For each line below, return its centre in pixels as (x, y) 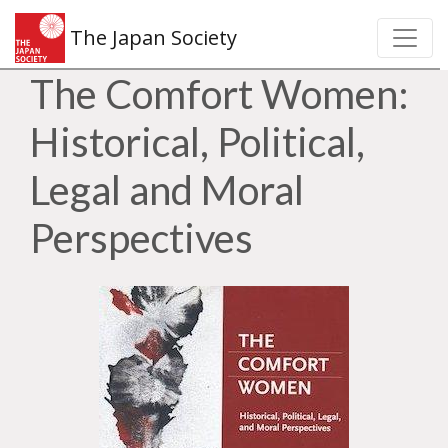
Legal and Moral (167, 190)
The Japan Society (151, 37)
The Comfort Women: (219, 94)
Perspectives (141, 238)
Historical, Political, (197, 142)
